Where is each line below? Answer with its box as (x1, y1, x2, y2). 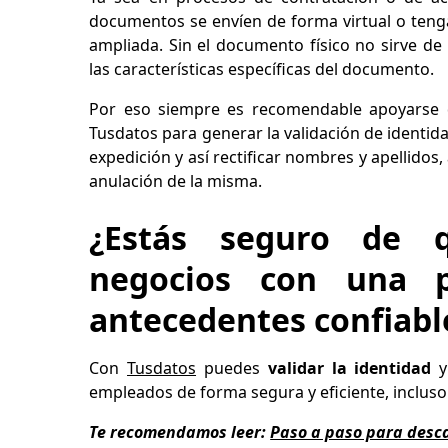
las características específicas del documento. (89, 58, 439, 80)
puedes (196, 357, 268, 379)
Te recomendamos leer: (89, 421, 271, 443)
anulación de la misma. (89, 170, 263, 192)
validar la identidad (267, 357, 432, 379)
